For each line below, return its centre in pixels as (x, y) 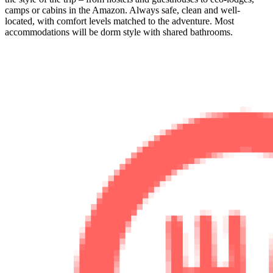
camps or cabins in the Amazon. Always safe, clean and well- (122, 10)
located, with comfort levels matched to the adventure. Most (119, 21)
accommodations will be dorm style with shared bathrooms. (119, 32)
